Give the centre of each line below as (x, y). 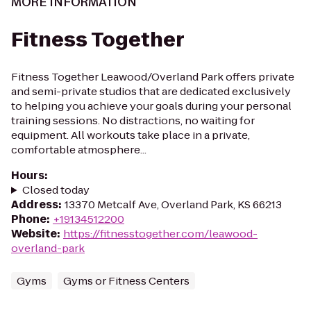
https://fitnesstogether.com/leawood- (160, 234)
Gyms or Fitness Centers (126, 281)
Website (34, 234)
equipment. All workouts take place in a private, (131, 135)
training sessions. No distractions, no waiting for (133, 120)
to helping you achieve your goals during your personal (151, 106)
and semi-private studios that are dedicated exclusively (151, 91)
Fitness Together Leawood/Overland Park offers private (153, 77)
